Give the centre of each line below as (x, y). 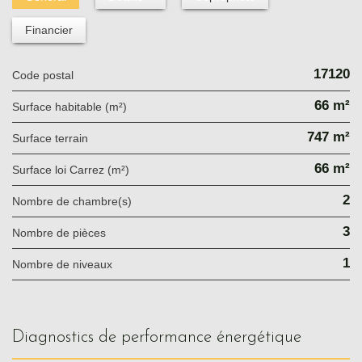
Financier (49, 29)
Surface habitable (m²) (73, 106)
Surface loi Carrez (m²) (74, 169)
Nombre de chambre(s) (76, 201)
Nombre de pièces (63, 232)
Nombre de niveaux (66, 264)
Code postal (47, 75)
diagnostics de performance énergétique (163, 337)
